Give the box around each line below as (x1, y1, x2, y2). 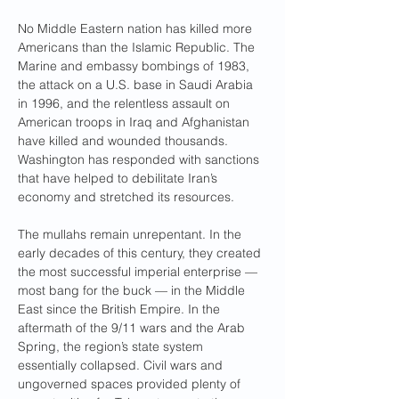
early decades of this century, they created (18, 245, 265, 261)
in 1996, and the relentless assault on (18, 95, 233, 111)
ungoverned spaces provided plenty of (18, 376, 244, 392)
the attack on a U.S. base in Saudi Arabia (18, 77, 256, 93)
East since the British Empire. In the (18, 301, 224, 317)
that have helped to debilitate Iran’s (18, 170, 221, 186)
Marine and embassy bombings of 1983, (18, 58, 253, 74)
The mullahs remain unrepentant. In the (18, 226, 245, 242)
